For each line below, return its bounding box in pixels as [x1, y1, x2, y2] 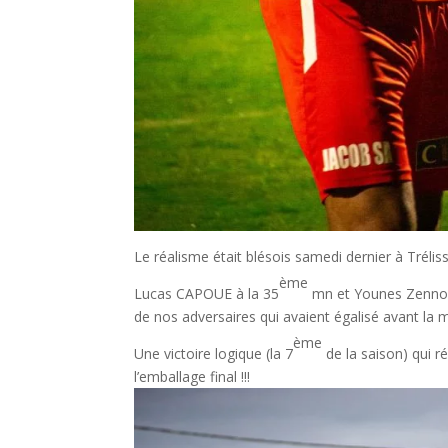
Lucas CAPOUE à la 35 [134, 284, 280, 304]
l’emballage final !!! [134, 367, 251, 387]
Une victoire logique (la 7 [134, 344, 294, 364]
